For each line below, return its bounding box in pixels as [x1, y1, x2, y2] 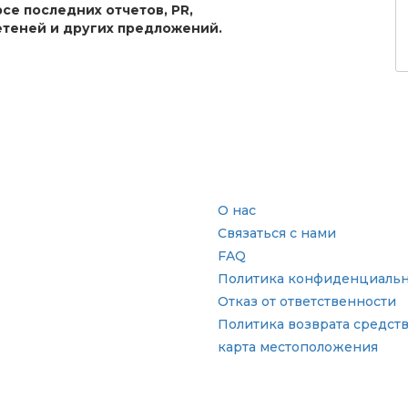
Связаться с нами [218, 225, 336, 241]
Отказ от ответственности [218, 293, 396, 310]
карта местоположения [218, 339, 378, 355]
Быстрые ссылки [218, 167, 369, 187]
